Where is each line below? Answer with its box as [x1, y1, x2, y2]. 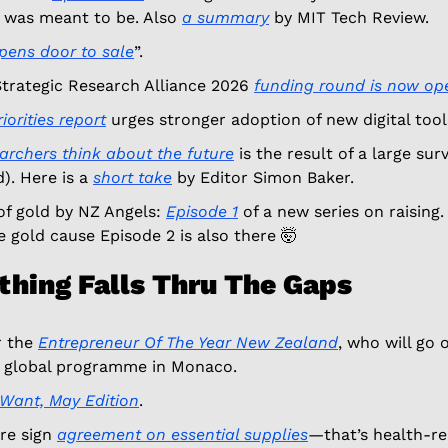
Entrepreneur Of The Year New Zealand [38, 332, 338, 352]
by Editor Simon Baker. [172, 167, 359, 187]
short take [93, 167, 172, 187]
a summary [182, 7, 269, 27]
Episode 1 [166, 201, 238, 221]
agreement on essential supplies [57, 424, 308, 444]
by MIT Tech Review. [269, 7, 434, 27]
